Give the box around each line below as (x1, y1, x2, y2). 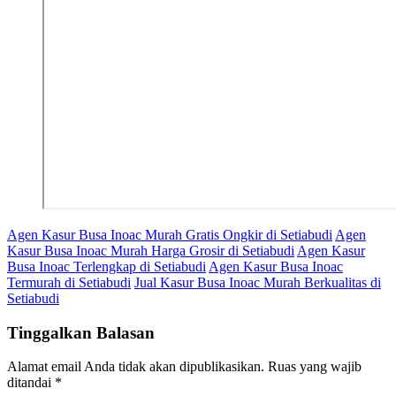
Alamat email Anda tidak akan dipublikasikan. (7, 359, 264, 375)
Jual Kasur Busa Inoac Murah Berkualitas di (134, 274, 381, 290)
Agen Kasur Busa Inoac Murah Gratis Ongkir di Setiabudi (7, 226, 332, 242)
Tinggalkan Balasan (7, 323, 155, 342)
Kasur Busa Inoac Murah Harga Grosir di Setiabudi (7, 242, 294, 258)
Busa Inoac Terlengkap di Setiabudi (7, 258, 206, 274)
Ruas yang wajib (268, 359, 362, 375)
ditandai (7, 375, 55, 391)
